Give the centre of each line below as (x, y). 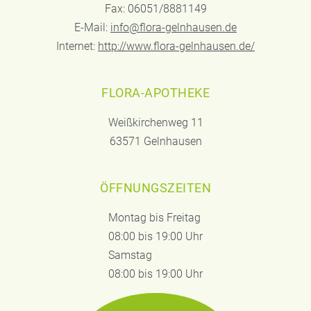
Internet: (77, 47)
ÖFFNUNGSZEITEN (155, 188)
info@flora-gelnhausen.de (174, 28)
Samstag (130, 255)
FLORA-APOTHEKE (155, 93)
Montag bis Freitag (154, 218)
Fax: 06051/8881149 (155, 9)
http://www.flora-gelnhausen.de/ (176, 47)
